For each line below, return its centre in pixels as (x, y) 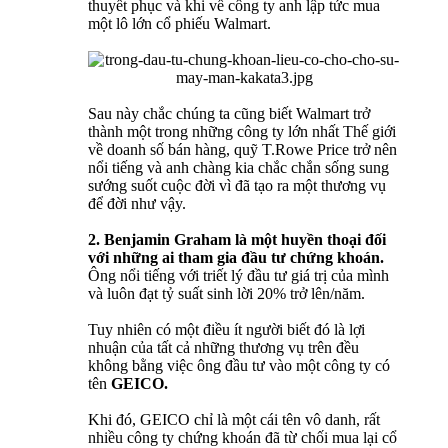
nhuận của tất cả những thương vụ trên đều (223, 348)
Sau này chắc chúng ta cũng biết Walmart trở (229, 114)
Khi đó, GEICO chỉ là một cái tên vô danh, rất (234, 420)
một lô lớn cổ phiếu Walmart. (179, 24)
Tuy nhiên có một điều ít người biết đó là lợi (226, 330)
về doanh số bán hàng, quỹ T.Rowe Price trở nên (242, 150)
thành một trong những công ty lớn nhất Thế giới (242, 132)
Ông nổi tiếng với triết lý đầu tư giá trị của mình (238, 276)
